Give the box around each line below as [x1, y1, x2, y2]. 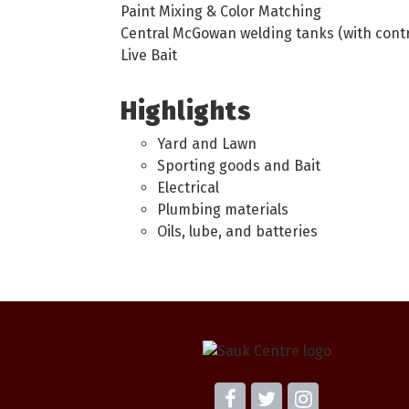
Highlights [121, 96, 252, 126]
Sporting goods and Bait [157, 157, 320, 174]
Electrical [157, 179, 219, 196]
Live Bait [121, 47, 177, 64]
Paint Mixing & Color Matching [121, 3, 321, 20]
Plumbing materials [157, 201, 288, 218]
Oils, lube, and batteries [157, 223, 318, 240]
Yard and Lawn [157, 135, 257, 152]
